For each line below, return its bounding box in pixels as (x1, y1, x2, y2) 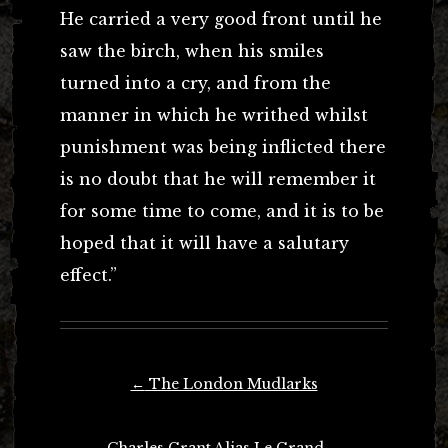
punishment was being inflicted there (60, 136, 386, 157)
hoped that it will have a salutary (60, 232, 349, 253)
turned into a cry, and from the (60, 72, 331, 93)
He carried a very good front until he (60, 8, 382, 29)
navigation (60, 396, 132, 427)
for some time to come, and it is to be (60, 200, 384, 221)
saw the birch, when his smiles (60, 40, 324, 61)
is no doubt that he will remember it (60, 168, 376, 189)
